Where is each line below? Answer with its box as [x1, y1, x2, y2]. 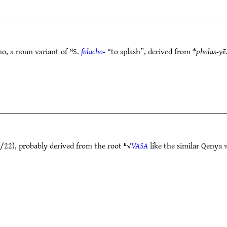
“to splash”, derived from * [105, 44, 196, 58]
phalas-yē [196, 44, 225, 58]
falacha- [81, 44, 105, 58]
